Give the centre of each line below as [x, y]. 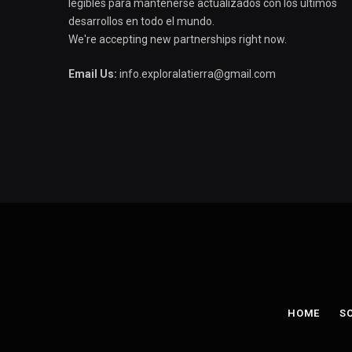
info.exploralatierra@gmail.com [196, 73]
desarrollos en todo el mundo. [141, 21]
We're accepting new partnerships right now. [178, 39]
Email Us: [93, 73]
